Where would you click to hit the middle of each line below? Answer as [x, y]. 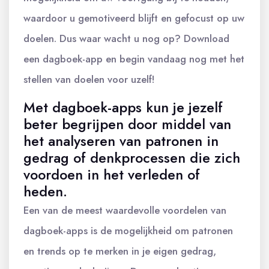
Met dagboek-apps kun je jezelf [123, 107]
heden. [45, 191]
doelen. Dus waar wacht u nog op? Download [126, 38]
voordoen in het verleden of [112, 174]
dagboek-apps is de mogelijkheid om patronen [128, 230]
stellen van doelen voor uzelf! [89, 79]
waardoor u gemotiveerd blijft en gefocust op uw [134, 18]
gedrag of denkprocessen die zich [132, 158]
